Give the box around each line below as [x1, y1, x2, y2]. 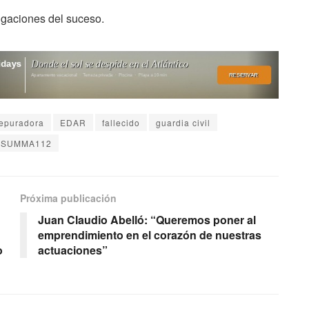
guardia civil [156, 117, 210, 129]
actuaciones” [38, 242, 108, 259]
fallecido [102, 117, 140, 129]
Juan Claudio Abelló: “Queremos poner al [38, 212, 256, 228]
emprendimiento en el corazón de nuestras [38, 227, 261, 243]
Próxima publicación [20, 191, 117, 206]
